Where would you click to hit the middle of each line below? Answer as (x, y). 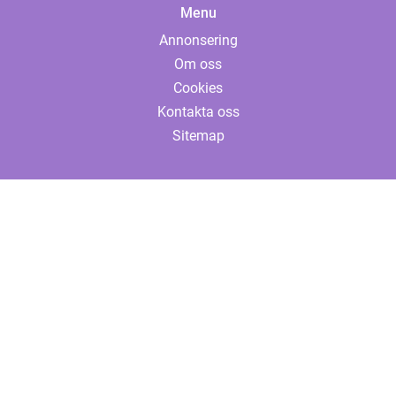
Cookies (198, 88)
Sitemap (198, 136)
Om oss (198, 65)
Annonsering (198, 41)
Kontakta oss (198, 112)
